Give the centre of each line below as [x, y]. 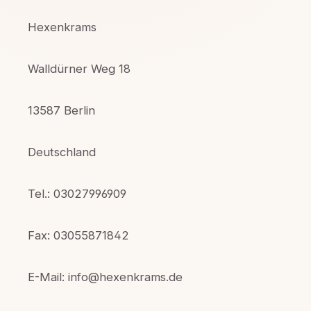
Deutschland [62, 152]
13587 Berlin [61, 111]
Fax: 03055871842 [78, 236]
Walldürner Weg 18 [79, 69]
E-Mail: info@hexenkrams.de [105, 277]
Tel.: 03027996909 [77, 194]
